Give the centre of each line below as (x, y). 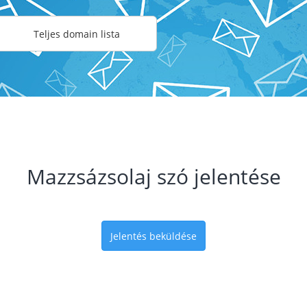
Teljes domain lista (76, 34)
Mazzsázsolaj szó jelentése (153, 176)
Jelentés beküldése (153, 236)
